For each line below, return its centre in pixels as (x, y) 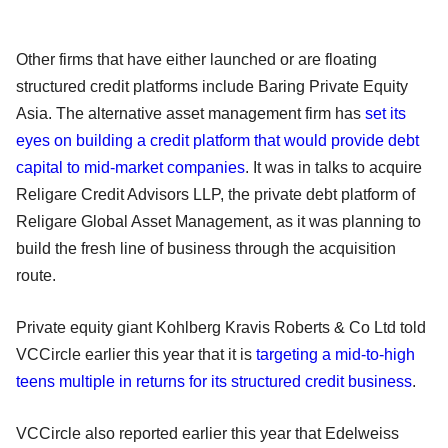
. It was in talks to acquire (333, 167)
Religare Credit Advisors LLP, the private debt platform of (215, 194)
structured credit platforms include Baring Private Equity (212, 86)
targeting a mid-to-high (335, 354)
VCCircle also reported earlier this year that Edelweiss (207, 433)
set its (385, 113)
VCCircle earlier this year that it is (136, 354)
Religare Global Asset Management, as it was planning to (218, 221)
